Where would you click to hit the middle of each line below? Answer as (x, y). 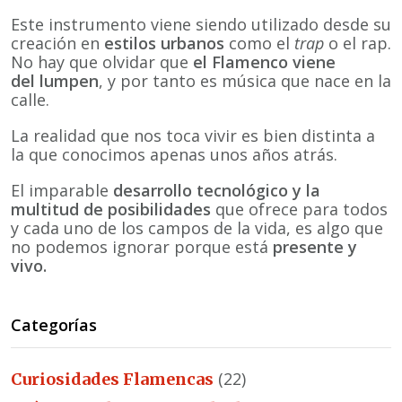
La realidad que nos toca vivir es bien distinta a (193, 136)
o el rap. (358, 43)
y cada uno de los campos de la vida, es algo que (197, 228)
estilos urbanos (164, 43)
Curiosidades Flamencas (112, 380)
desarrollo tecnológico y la (217, 191)
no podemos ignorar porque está (142, 247)
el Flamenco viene (264, 61)
